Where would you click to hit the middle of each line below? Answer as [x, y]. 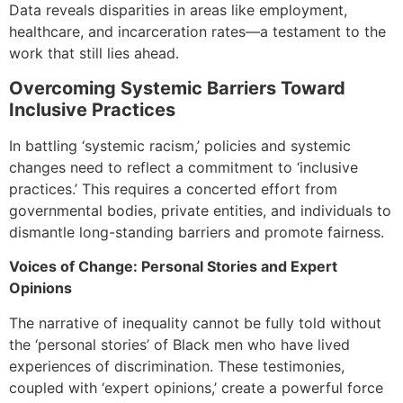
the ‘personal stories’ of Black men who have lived [179, 344]
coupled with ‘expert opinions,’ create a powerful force [196, 387]
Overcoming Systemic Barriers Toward [177, 88]
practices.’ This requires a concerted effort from [173, 188]
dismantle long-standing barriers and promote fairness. [197, 232]
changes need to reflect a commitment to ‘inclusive [184, 167]
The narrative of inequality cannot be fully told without [195, 322]
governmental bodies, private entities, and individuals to [200, 210]
